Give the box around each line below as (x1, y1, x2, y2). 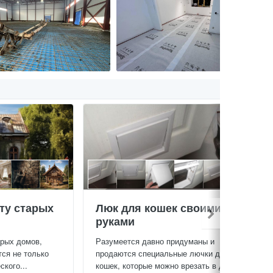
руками (96, 213, 135, 229)
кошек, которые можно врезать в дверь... (96, 259, 248, 271)
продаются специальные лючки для (96, 247, 229, 259)
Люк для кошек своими (96, 199, 221, 216)
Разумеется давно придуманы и (96, 235, 214, 247)
